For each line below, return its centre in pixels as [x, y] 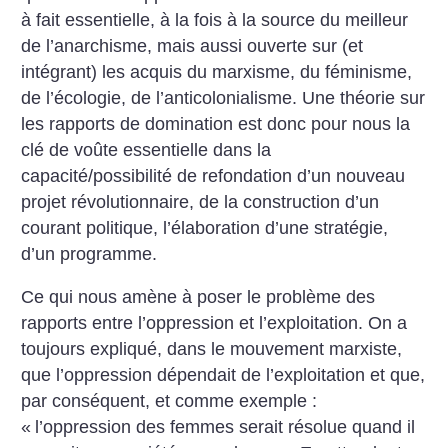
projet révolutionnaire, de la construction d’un [200, 201]
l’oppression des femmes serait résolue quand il [225, 427]
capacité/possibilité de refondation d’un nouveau [213, 175]
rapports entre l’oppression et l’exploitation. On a [214, 323]
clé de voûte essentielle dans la [146, 149]
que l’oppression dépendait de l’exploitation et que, [223, 375]
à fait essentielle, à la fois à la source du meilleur [215, 19]
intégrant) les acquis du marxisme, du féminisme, [217, 71]
